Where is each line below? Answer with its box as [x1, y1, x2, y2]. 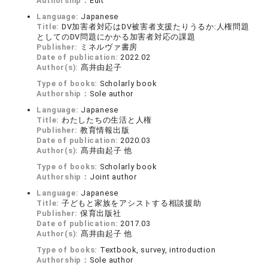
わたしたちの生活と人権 [61, 115, 153, 124]
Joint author [89, 172, 137, 181]
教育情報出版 [80, 126, 130, 135]
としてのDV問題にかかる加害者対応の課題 [36, 32, 196, 41]
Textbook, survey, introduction [99, 245, 216, 254]
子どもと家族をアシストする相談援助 [61, 199, 202, 208]
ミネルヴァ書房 [80, 42, 138, 51]
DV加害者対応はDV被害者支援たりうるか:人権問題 [61, 22, 249, 31]
